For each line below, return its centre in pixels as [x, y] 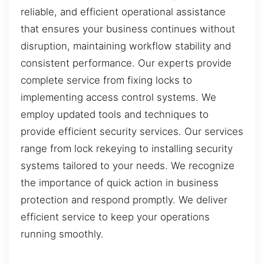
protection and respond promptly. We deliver [124, 200]
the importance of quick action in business [120, 183]
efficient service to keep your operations [115, 217]
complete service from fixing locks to [106, 80]
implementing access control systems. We [118, 98]
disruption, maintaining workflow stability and [126, 46]
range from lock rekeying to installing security [127, 149]
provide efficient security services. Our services [132, 132]
